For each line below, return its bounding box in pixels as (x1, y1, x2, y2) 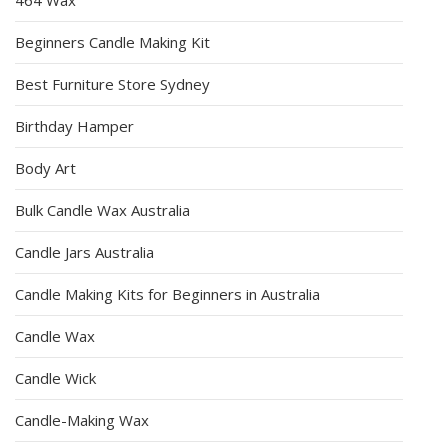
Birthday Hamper (15, 115, 134, 136)
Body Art (15, 157, 76, 178)
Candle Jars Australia (15, 241, 154, 262)
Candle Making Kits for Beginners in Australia (15, 283, 320, 304)
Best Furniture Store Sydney (15, 73, 210, 94)
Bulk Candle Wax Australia (15, 199, 190, 220)
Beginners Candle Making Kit (15, 31, 210, 52)
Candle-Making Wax (15, 409, 149, 430)
